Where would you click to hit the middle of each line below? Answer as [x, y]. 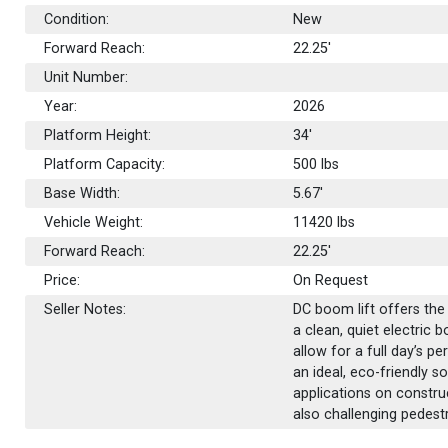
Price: [62, 280]
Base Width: [82, 193]
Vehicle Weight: [94, 222]
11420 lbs [324, 222]
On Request [331, 280]
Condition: [77, 19]
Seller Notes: [85, 309]
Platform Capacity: [105, 164]
